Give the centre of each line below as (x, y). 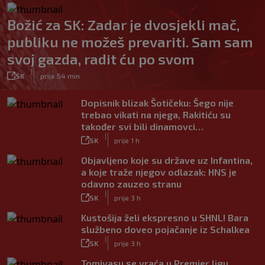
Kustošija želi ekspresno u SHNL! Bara (165, 217)
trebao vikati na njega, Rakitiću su (156, 114)
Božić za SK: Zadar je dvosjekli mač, (123, 25)
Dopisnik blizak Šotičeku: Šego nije (157, 103)
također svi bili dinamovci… (142, 126)
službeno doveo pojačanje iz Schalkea (165, 229)
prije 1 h (127, 140)
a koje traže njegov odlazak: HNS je (159, 172)
